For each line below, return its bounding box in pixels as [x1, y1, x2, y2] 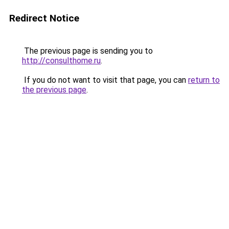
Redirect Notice [9, 12, 79, 24]
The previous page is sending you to [22, 46, 153, 56]
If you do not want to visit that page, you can [22, 75, 188, 85]
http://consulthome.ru [22, 56, 101, 65]
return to [188, 75, 220, 85]
